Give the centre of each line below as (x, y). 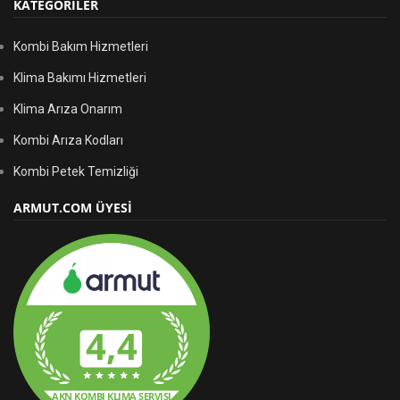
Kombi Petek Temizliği (76, 171)
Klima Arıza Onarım (68, 109)
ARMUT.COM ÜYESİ (73, 208)
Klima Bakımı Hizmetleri (80, 78)
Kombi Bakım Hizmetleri (81, 46)
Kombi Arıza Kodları (68, 140)
